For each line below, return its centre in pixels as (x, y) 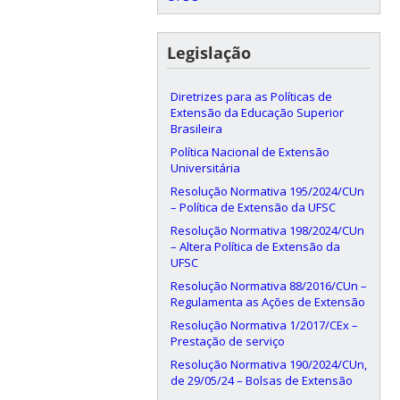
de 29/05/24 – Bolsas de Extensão (261, 381)
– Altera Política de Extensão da (255, 247)
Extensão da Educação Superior (257, 113)
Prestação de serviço (227, 342)
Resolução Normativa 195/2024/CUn (267, 192)
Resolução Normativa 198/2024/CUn (267, 231)
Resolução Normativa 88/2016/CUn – (268, 286)
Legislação (208, 53)
